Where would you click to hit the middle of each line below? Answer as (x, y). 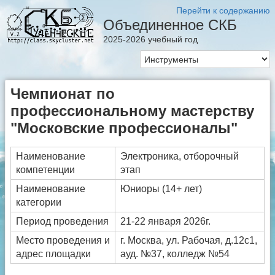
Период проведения (62, 222)
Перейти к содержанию (223, 10)
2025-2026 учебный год (150, 39)
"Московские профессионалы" (124, 128)
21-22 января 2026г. (165, 222)
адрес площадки (53, 254)
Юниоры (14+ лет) (161, 189)
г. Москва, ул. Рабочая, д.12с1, (189, 241)
